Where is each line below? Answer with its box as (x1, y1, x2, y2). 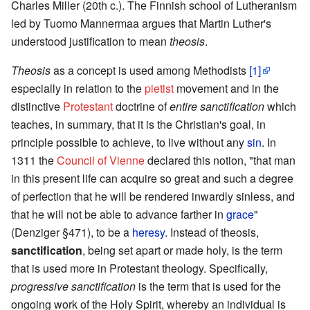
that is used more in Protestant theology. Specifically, (11, 259, 268, 276)
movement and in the (174, 80, 279, 96)
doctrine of (113, 98, 170, 114)
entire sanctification (170, 98, 264, 114)
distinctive (11, 98, 63, 114)
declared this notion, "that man (145, 152, 295, 168)
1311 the (11, 152, 57, 168)
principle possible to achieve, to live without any (11, 134, 247, 150)
